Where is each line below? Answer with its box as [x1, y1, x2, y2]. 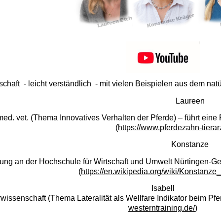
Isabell [151, 184, 175, 193]
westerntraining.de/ [128, 204, 195, 213]
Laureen [175, 96, 205, 105]
